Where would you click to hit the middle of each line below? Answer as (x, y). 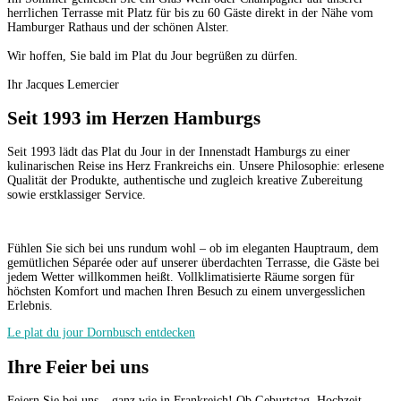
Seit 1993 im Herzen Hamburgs (134, 119)
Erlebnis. (30, 306)
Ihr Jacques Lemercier (63, 84)
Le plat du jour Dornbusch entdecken (101, 333)
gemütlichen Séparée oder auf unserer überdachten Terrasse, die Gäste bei (193, 263)
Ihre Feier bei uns (78, 367)
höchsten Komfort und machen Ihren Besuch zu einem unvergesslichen (186, 292)
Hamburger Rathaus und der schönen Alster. (118, 27)
